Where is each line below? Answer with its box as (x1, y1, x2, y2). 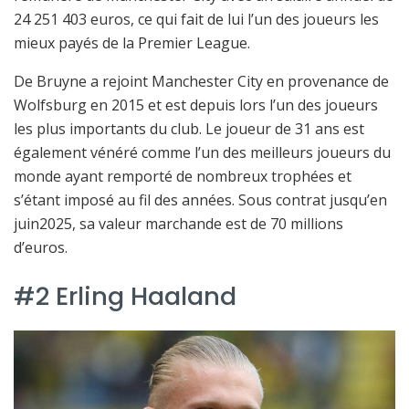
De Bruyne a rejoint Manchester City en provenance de (14, 71, 389, 92)
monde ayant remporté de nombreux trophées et (14, 166, 351, 187)
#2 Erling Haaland (14, 278, 236, 314)
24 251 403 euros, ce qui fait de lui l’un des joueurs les (14, 9, 379, 30)
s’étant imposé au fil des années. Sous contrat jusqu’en (14, 190, 387, 211)
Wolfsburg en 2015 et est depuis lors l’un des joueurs (14, 95, 378, 116)
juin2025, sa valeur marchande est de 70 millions (14, 214, 343, 235)
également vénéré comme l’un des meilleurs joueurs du (14, 142, 391, 163)
